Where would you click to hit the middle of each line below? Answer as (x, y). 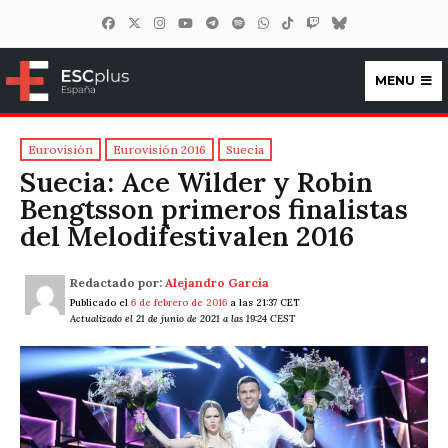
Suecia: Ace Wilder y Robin (196, 182)
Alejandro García (217, 283)
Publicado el (100, 303)
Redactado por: (116, 283)
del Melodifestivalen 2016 (187, 236)
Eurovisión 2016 (159, 149)
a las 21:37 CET (263, 303)
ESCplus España (154, 109)
